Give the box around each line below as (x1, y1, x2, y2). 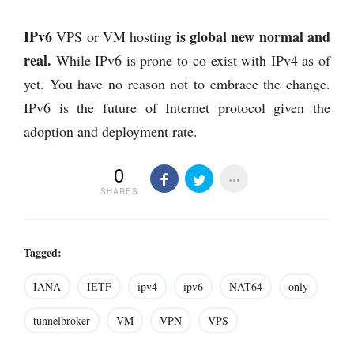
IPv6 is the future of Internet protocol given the (24, 97, 330, 117)
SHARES (100, 186, 138, 198)
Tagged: (24, 244, 62, 262)
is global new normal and (171, 25, 331, 47)
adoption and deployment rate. (24, 121, 198, 141)
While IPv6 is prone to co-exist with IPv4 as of (51, 50, 330, 70)
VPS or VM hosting (56, 26, 172, 46)
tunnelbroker (33, 313, 90, 329)
